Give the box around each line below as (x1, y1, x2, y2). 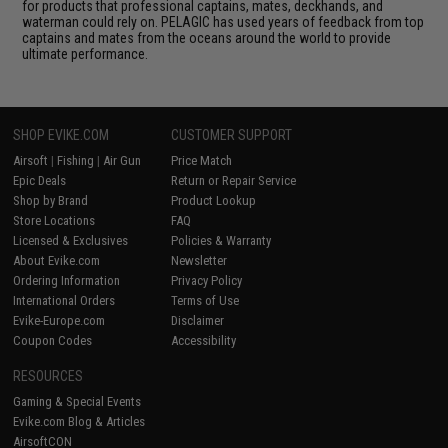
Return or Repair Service (171, 172, 297, 188)
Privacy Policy (171, 272, 243, 288)
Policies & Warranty (171, 232, 272, 248)
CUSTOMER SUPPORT (171, 126, 293, 143)
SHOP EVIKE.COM (13, 126, 110, 143)
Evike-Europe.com (13, 312, 106, 328)
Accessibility (171, 332, 237, 348)
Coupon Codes (13, 332, 93, 348)
